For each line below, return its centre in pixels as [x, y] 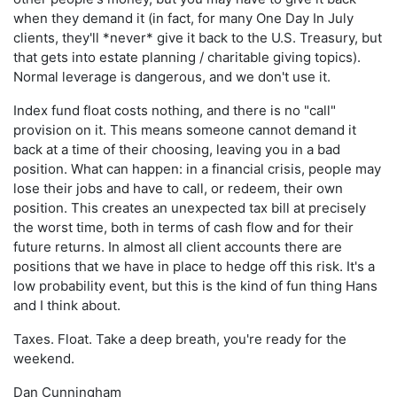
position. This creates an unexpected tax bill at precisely [190, 208]
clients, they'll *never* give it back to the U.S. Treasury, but [198, 38]
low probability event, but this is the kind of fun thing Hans [195, 286]
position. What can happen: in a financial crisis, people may [197, 169]
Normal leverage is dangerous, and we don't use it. [172, 77]
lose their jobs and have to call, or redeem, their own [178, 189]
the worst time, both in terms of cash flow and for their [183, 228]
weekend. [44, 359]
